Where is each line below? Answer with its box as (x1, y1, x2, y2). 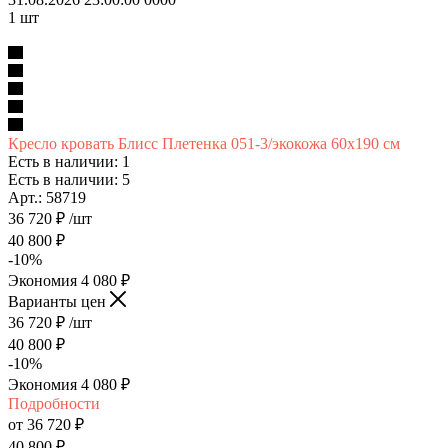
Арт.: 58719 (8, 188, 86, 206)
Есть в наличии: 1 (8, 152, 130, 170)
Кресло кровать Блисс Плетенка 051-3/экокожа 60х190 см (8, 134, 400, 152)
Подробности (8, 394, 100, 412)
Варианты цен (8, 292, 110, 310)
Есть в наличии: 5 (8, 170, 130, 188)
